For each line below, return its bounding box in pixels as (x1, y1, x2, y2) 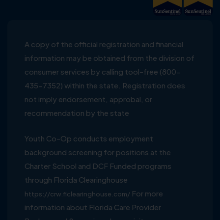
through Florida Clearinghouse (25, 175, 128, 185)
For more (130, 189, 163, 198)
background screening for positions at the (25, 147, 171, 157)
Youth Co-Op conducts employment (25, 134, 153, 143)
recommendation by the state (25, 108, 129, 118)
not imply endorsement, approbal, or (25, 94, 152, 104)
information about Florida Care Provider (25, 202, 161, 212)
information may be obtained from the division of (25, 53, 194, 63)
